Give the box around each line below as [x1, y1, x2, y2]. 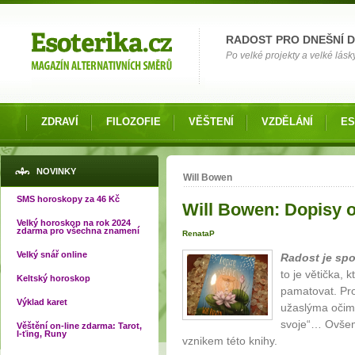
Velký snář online [17, 250, 87, 259]
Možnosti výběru [17, 6, 86, 16]
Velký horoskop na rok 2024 [17, 218, 131, 227]
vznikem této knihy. [182, 334, 277, 348]
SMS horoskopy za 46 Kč [17, 194, 120, 204]
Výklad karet [17, 297, 67, 307]
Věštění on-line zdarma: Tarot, [17, 321, 142, 330]
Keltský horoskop [17, 273, 90, 283]
